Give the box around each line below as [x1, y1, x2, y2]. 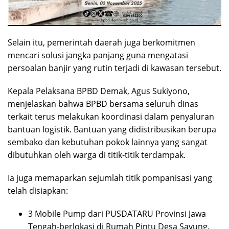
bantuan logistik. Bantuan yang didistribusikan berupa [8, 123, 216, 135]
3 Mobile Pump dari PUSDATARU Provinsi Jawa [28, 208, 206, 219]
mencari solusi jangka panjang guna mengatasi [8, 49, 188, 61]
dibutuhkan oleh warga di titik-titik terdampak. [8, 149, 186, 161]
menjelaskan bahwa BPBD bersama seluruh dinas [8, 98, 198, 109]
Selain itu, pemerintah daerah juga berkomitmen [8, 36, 195, 48]
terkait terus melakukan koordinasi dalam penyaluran [8, 110, 214, 122]
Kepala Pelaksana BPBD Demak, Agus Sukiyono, [8, 85, 190, 97]
